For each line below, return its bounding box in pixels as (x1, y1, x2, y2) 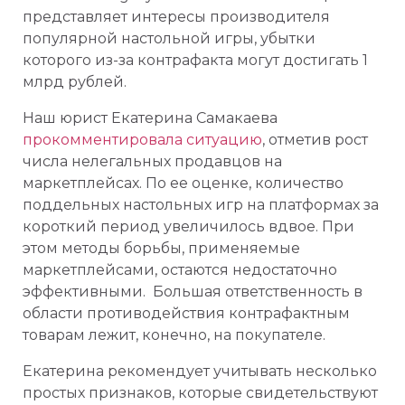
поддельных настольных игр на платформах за (23, 196, 379, 213)
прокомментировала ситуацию (23, 131, 262, 148)
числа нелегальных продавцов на (23, 153, 282, 170)
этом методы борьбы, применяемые (23, 240, 300, 257)
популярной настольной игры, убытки (23, 30, 316, 47)
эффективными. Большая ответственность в (23, 283, 363, 300)
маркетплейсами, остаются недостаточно (23, 261, 337, 278)
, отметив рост (262, 131, 368, 148)
